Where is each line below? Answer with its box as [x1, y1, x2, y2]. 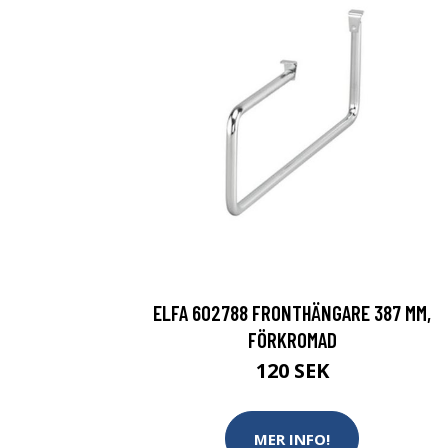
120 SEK [255, 357, 329, 384]
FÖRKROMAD [247, 327, 337, 352]
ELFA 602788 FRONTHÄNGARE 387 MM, [153, 300, 431, 325]
